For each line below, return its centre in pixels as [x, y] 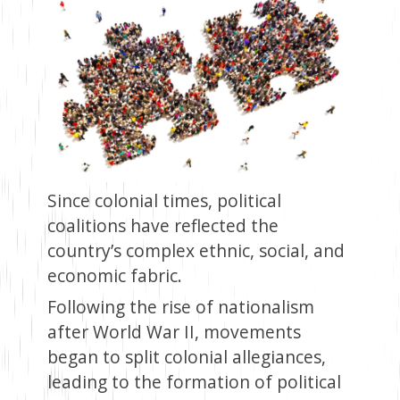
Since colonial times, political [164, 201]
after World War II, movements [174, 332]
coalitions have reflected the [162, 226]
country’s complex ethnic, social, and [196, 251]
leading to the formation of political [194, 382]
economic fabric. [114, 276]
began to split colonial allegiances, [186, 357]
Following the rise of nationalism [180, 307]
